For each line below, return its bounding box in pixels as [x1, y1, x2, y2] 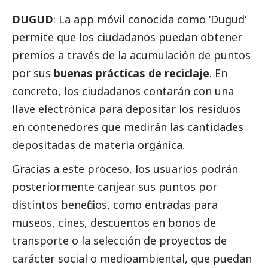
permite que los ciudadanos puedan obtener [12, 30, 242, 45]
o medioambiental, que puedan [87, 251, 252, 266]
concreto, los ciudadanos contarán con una [12, 84, 234, 99]
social [58, 251, 87, 266]
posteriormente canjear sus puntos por [12, 179, 217, 194]
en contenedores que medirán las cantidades [12, 120, 243, 135]
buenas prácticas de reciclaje [54, 66, 209, 81]
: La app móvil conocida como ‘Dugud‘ [53, 12, 246, 27]
